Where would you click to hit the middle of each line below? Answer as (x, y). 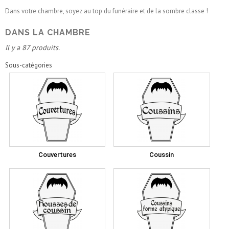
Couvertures (58, 155)
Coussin (162, 155)
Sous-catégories (29, 65)
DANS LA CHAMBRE (49, 32)
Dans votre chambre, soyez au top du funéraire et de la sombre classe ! (107, 11)
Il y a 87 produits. (32, 48)
